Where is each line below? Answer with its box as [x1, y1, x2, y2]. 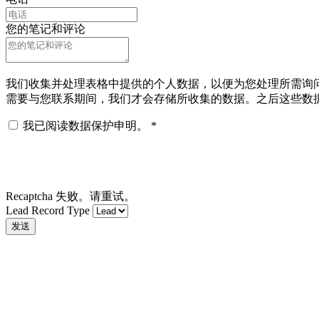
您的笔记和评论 [6, 23, 85, 36]
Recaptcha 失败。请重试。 [6, 190, 135, 203]
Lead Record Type [6, 204, 90, 217]
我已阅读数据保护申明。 [23, 120, 151, 132]
